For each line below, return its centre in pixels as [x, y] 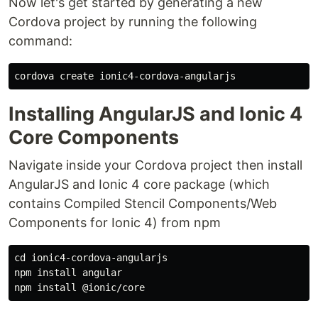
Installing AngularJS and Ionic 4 [155, 114]
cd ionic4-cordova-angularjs [91, 258]
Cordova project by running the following [133, 22]
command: [40, 41]
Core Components [94, 137]
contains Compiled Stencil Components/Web [143, 203]
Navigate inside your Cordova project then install [155, 165]
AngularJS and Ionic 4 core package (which [139, 184]
